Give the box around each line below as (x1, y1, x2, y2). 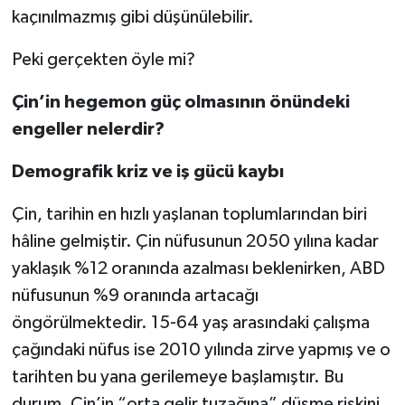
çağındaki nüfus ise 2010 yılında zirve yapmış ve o (11, 340, 391, 359)
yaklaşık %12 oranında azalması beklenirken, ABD (11, 259, 385, 278)
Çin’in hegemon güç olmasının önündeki (11, 92, 350, 111)
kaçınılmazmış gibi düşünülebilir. (11, 7, 254, 26)
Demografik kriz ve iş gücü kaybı (11, 162, 284, 181)
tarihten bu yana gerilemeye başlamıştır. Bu (11, 367, 344, 386)
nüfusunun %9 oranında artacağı (11, 286, 259, 305)
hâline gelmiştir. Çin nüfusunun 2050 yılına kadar (11, 231, 379, 250)
